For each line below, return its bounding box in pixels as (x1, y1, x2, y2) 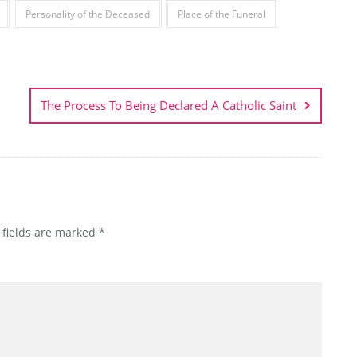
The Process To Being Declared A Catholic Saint (41, 97, 296, 114)
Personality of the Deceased (25, 7, 150, 22)
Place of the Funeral (178, 7, 265, 22)
